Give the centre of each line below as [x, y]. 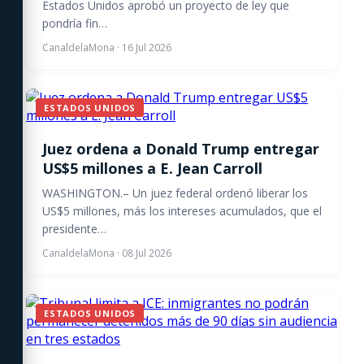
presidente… [74, 229]
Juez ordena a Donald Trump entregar [181, 149]
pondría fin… [75, 23]
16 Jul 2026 [147, 48]
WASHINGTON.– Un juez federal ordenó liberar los [175, 193]
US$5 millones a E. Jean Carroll [152, 168]
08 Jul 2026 [147, 253]
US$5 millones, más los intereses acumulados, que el [182, 211]
